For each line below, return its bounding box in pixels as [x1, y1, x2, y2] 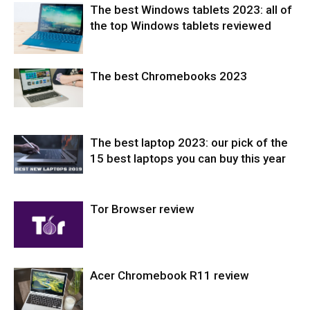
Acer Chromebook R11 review [90, 268, 249, 282]
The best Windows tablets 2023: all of [90, 3, 292, 17]
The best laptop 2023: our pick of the [90, 136, 288, 149]
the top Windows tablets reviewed [90, 19, 271, 33]
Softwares [18, 280, 53, 290]
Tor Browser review [90, 202, 194, 216]
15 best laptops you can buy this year [90, 152, 286, 165]
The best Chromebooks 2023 [90, 69, 247, 83]
